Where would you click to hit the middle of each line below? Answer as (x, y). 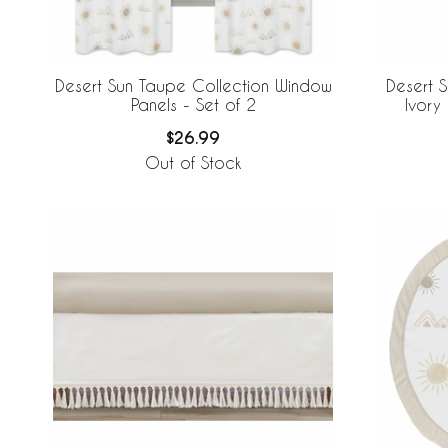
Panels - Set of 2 (193, 105)
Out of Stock (193, 163)
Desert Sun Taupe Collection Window (193, 86)
